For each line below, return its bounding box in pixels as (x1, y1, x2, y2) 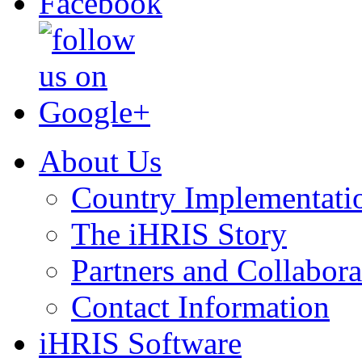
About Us (39, 144, 162, 179)
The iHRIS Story (71, 217, 287, 251)
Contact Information (71, 289, 330, 324)
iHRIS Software (39, 326, 242, 360)
